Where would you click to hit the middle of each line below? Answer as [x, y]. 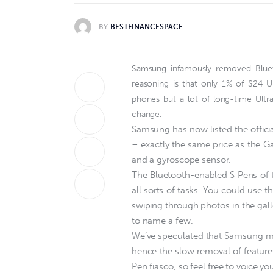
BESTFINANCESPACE [146, 27]
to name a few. [162, 221]
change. [147, 115]
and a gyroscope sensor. [181, 160]
